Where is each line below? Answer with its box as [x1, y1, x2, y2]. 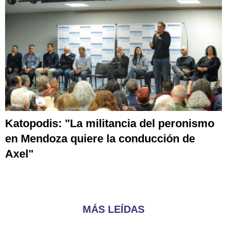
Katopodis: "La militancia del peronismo [5, 117, 214, 130]
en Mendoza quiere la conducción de [5, 132, 195, 145]
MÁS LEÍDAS [83, 203, 144, 215]
